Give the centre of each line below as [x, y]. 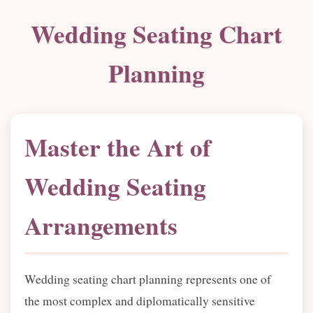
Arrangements [101, 225]
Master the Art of [118, 147]
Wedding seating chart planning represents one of [148, 279]
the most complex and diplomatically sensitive [140, 300]
